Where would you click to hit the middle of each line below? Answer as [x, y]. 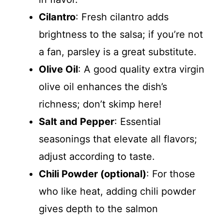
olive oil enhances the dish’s [103, 86]
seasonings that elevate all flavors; [118, 139]
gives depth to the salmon [98, 209]
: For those [171, 174]
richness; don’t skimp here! [100, 104]
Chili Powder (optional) [93, 174]
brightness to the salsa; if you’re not [121, 34]
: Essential [138, 121]
